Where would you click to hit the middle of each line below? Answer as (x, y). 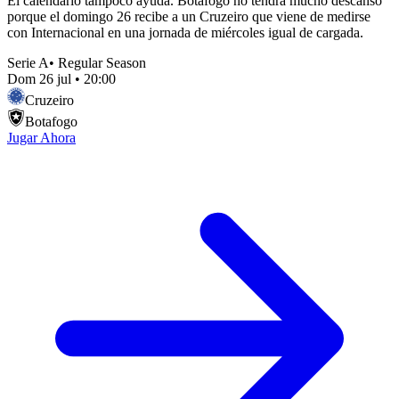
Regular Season (102, 62)
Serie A (28, 62)
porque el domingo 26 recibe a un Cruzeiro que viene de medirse (189, 16)
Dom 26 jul (39, 78)
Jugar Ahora (41, 137)
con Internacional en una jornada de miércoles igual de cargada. (185, 32)
